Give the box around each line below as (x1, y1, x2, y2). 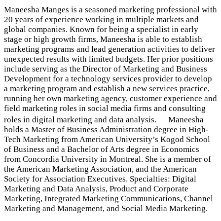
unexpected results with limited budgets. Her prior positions (4, 54, 213, 64)
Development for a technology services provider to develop (4, 74, 212, 83)
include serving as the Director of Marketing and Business (4, 64, 207, 74)
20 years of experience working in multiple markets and (4, 15, 199, 24)
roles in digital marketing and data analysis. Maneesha (4, 115, 204, 124)
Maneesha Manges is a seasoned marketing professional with (4, 5, 217, 14)
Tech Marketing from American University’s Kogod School (4, 135, 210, 144)
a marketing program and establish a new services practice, (4, 84, 210, 93)
